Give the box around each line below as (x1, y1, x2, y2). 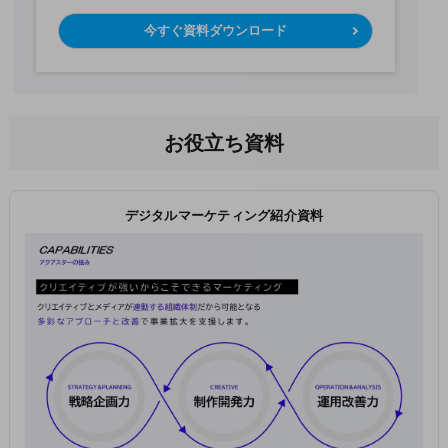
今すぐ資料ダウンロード (144, 23, 288, 39)
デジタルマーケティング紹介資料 (124, 208, 324, 224)
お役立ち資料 (163, 132, 284, 155)
